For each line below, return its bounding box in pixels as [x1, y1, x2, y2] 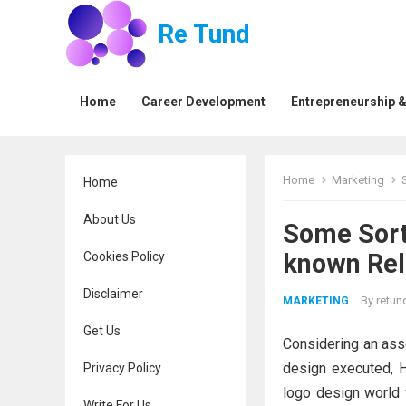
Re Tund [157, 19, 250, 49]
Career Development [141, 94, 266, 109]
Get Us [83, 324, 121, 338]
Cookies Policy [83, 249, 165, 264]
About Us [83, 212, 136, 227]
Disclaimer [83, 286, 143, 301]
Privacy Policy [83, 361, 161, 375]
